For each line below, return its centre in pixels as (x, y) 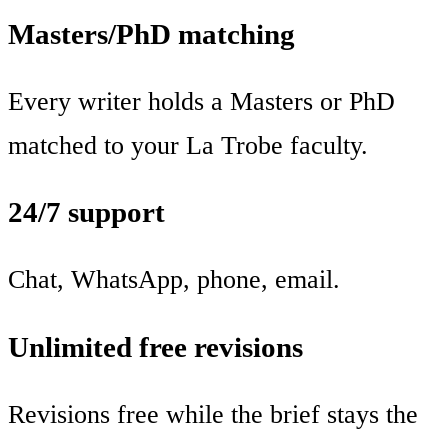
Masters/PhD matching (151, 33)
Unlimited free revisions (155, 347)
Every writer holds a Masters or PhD (201, 101)
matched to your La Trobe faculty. (188, 145)
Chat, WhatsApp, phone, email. (174, 280)
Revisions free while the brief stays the (213, 414)
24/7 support (86, 212)
